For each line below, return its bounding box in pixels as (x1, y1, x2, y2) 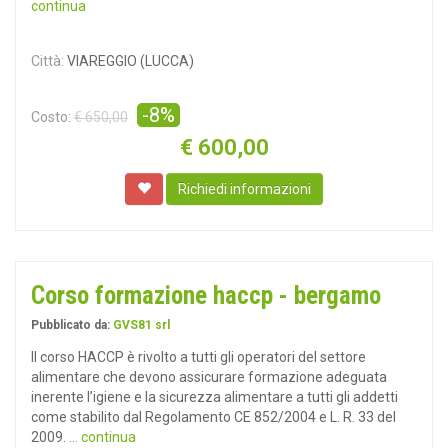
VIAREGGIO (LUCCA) (64, 53, 194, 69)
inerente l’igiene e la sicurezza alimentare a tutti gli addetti (31, 389, 398, 405)
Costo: (31, 109, 71, 125)
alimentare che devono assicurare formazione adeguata (31, 369, 387, 385)
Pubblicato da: (31, 318, 113, 332)
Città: (31, 53, 64, 69)
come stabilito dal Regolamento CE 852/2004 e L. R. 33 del (31, 409, 396, 425)
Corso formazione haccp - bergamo (31, 281, 381, 310)
